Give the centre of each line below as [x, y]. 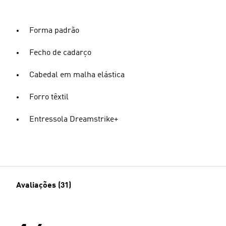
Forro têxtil [49, 97]
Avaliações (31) [44, 186]
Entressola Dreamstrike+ [74, 120]
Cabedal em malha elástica [77, 75]
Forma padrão [54, 31]
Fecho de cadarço [60, 53]
